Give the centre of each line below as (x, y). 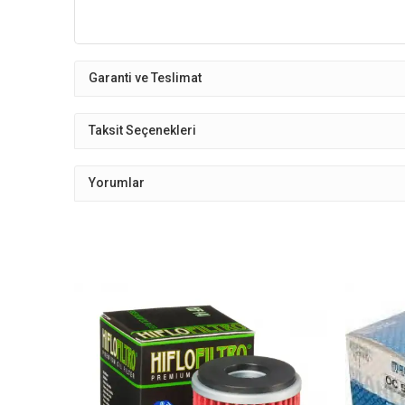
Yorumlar (117, 183)
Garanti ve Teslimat (145, 78)
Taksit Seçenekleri (142, 131)
